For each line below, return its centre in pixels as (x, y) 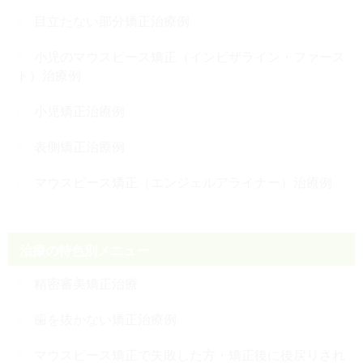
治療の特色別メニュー (85, 250)
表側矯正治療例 (79, 146)
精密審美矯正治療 (86, 283)
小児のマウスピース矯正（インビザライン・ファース (190, 56)
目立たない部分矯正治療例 (112, 20)
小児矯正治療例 (79, 110)
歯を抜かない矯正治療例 (105, 318)
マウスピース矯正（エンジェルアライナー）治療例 (183, 181)
